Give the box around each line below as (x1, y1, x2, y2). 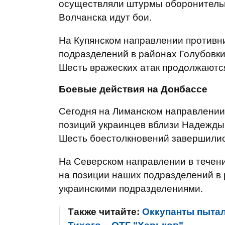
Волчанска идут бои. (59, 12, 152, 23)
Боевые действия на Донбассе (59, 84, 207, 94)
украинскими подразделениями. (59, 183, 203, 194)
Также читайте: (68, 206, 142, 217)
